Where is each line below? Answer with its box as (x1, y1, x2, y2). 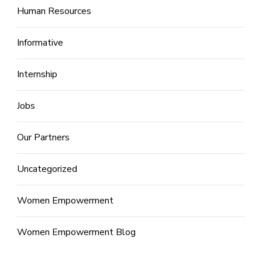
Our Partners (17, 130, 70, 144)
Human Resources (17, 4, 91, 18)
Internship (17, 67, 57, 81)
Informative (17, 36, 63, 49)
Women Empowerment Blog (17, 225, 136, 239)
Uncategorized (17, 162, 77, 175)
